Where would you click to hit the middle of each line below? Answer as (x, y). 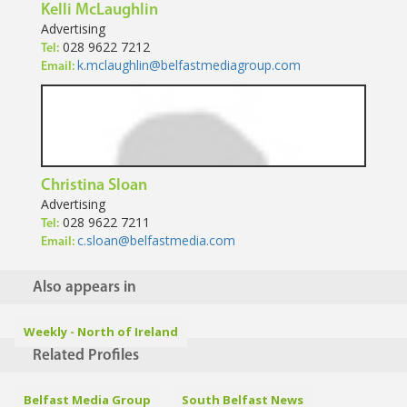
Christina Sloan (94, 186)
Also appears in (84, 288)
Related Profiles (86, 356)
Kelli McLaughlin (99, 11)
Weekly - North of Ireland (101, 332)
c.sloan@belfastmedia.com (156, 241)
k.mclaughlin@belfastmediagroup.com (189, 65)
